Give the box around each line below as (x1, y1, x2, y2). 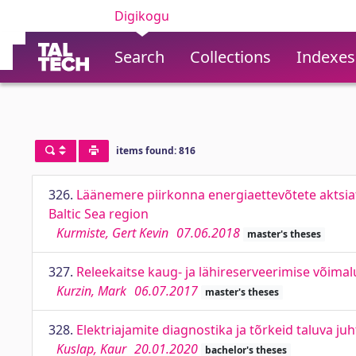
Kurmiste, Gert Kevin (56, 224, 168, 242)
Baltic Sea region (48, 205, 149, 222)
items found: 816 (115, 144, 195, 158)
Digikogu (114, 7, 169, 25)
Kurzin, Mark (56, 282, 126, 300)
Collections (190, 46, 271, 68)
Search (114, 46, 164, 68)
